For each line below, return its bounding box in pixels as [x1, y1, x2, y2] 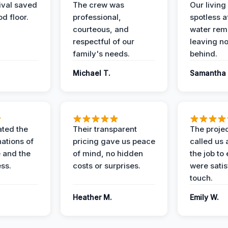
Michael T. [73, 69, 110, 77]
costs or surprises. [73, 161, 140, 170]
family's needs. [73, 49, 130, 59]
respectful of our [73, 37, 134, 46]
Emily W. [190, 193, 219, 202]
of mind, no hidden [73, 149, 143, 158]
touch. [190, 173, 213, 183]
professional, [73, 12, 121, 22]
